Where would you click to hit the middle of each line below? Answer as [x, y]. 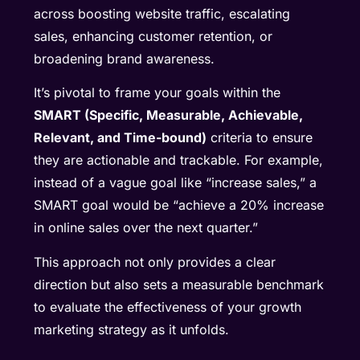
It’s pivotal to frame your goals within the [157, 93]
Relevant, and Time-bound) [121, 138]
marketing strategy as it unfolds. [132, 329]
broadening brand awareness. [127, 58]
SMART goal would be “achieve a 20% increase [179, 205]
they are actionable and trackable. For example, [179, 160]
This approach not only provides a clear [155, 262]
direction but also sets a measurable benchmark [179, 284]
